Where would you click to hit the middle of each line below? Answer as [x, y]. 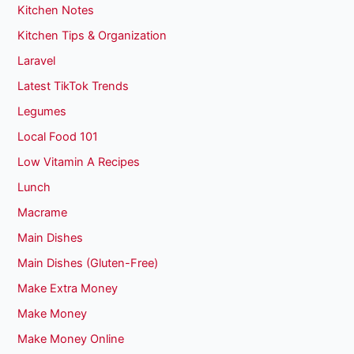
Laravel [37, 61]
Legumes [42, 112]
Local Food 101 [58, 137]
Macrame [43, 212]
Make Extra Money [68, 288]
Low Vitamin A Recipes [79, 162]
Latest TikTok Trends [73, 87]
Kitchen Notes [56, 11]
